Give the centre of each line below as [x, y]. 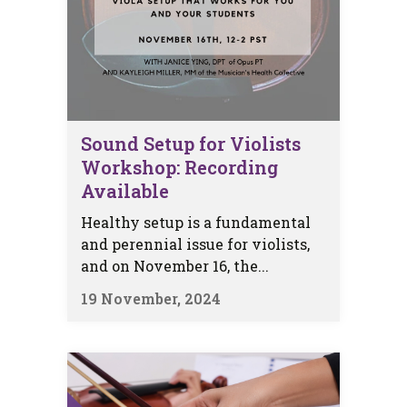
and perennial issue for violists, [195, 243]
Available [125, 190]
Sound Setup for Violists [191, 143]
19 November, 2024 [151, 298]
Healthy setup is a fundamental [196, 222]
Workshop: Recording [179, 167]
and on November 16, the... [175, 265]
